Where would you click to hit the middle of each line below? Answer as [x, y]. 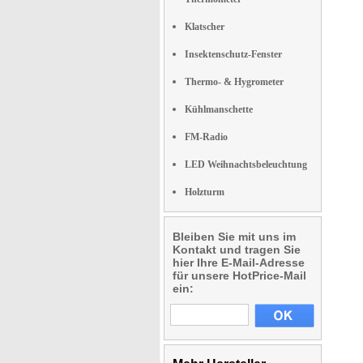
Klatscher [205, 27]
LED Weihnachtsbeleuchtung [246, 164]
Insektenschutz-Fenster [233, 54]
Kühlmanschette [219, 109]
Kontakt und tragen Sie [237, 250]
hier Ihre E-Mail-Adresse [239, 263]
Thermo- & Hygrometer [234, 82]
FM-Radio [206, 137]
